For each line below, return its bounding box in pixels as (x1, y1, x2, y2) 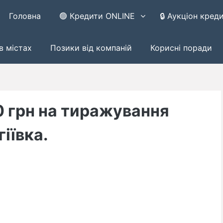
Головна (9, 11, 41, 21)
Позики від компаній (50, 43, 132, 53)
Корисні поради (150, 43, 212, 53)
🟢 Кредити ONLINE (59, 11, 135, 21)
